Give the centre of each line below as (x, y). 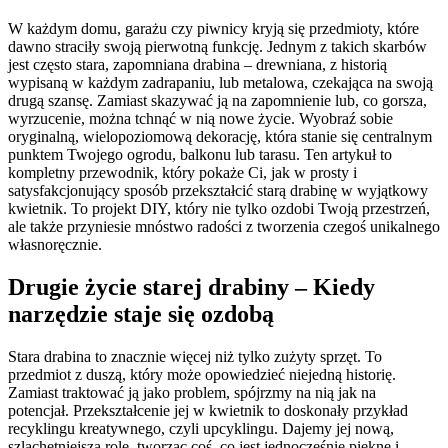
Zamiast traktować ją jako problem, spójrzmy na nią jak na (192, 393)
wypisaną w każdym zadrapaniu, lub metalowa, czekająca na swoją (220, 83)
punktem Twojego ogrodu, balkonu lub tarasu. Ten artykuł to (200, 155)
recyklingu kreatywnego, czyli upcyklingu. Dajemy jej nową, (201, 429)
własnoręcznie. (55, 245)
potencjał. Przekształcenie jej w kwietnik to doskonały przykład (208, 411)
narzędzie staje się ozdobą (141, 314)
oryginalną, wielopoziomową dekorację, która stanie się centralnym (220, 137)
